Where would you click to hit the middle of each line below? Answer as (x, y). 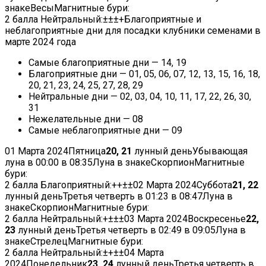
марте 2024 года (40, 42)
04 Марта (144, 253)
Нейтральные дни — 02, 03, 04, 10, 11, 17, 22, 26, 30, (140, 97)
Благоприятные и (163, 20)
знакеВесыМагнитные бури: (67, 8)
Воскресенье (217, 219)
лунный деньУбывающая (190, 151)
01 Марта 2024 (37, 151)
